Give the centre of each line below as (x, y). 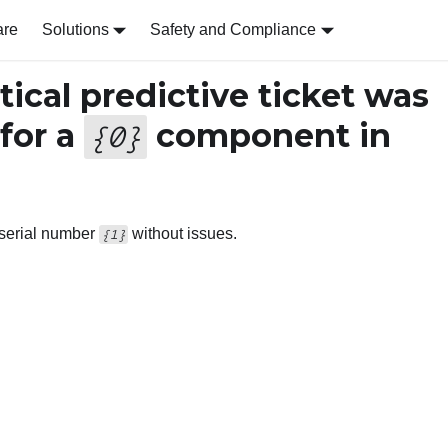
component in (268, 135)
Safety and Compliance (233, 29)
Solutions (75, 29)
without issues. (183, 233)
